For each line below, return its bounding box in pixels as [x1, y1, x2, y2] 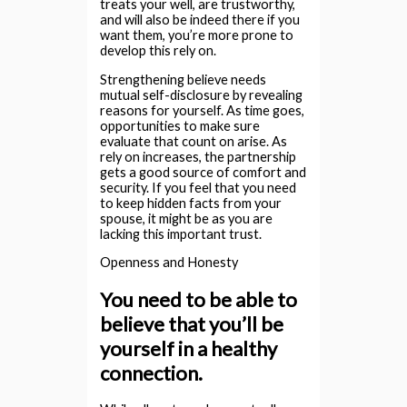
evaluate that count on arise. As [100, 133, 288, 149]
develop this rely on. [100, 43, 217, 59]
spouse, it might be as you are [100, 210, 273, 226]
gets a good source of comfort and [100, 164, 307, 180]
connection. [100, 360, 203, 385]
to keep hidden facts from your [100, 194, 283, 211]
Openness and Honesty [100, 254, 239, 271]
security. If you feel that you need [100, 179, 297, 195]
